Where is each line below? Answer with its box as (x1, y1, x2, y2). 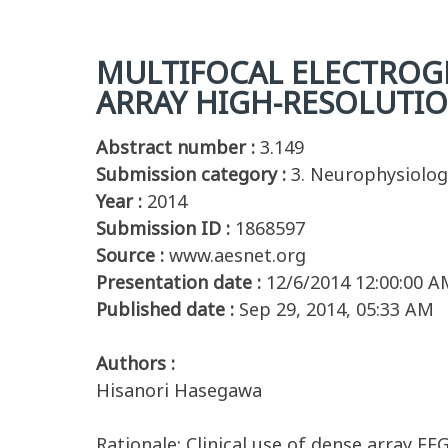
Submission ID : (96, 216, 230, 240)
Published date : (96, 297, 234, 321)
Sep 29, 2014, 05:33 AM (239, 297, 434, 321)
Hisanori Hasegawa (96, 378, 262, 402)
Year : (96, 189, 142, 213)
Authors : (96, 351, 175, 375)
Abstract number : (96, 135, 255, 159)
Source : (96, 243, 164, 267)
